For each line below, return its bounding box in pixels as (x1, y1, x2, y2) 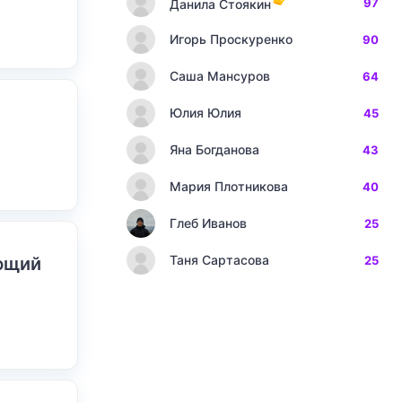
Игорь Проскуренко (170, 31, 293, 47)
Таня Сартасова (170, 252, 269, 267)
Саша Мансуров (170, 68, 270, 83)
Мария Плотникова (170, 179, 288, 194)
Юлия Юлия (170, 105, 241, 120)
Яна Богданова (170, 142, 259, 157)
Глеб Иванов (170, 215, 247, 231)
